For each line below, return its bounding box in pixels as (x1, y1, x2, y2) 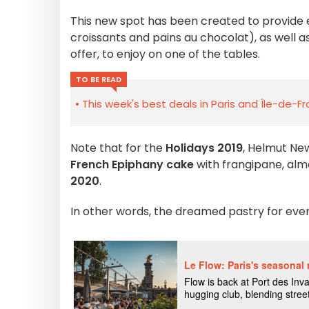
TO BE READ (76, 74, 121, 85)
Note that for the (70, 140, 166, 156)
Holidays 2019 (166, 140, 243, 156)
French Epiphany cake (70, 157, 194, 172)
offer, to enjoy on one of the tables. (70, 46, 260, 62)
